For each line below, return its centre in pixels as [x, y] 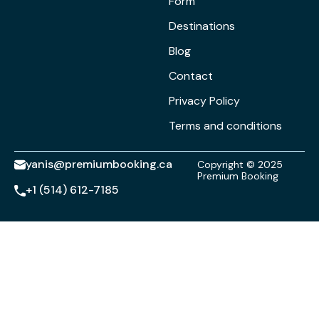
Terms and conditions [226, 126]
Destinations [202, 26]
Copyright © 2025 [240, 164]
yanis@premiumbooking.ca [99, 164]
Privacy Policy [205, 101]
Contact [191, 76]
